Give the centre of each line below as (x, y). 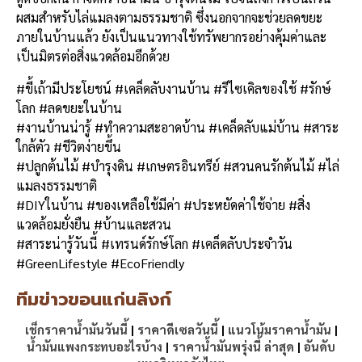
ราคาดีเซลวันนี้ (177, 329)
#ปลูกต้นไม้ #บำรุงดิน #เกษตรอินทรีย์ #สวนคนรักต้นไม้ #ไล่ (178, 166)
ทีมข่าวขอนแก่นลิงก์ (94, 299)
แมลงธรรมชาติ (57, 185)
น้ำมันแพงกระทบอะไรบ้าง (95, 346)
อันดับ (320, 346)
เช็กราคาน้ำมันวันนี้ (76, 329)
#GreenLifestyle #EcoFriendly (100, 263)
